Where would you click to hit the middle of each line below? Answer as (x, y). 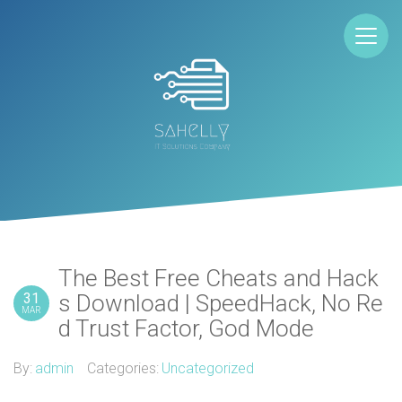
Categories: (123, 368)
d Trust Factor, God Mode (186, 328)
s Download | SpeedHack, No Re (221, 303)
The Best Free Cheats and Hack (218, 278)
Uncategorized (208, 368)
